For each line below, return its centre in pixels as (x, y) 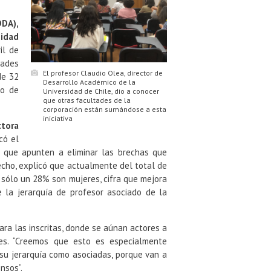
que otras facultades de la (87, 100)
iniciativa (58, 118)
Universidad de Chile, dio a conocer (101, 91)
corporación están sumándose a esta (105, 109)
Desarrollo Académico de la (89, 82)
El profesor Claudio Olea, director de (103, 73)
